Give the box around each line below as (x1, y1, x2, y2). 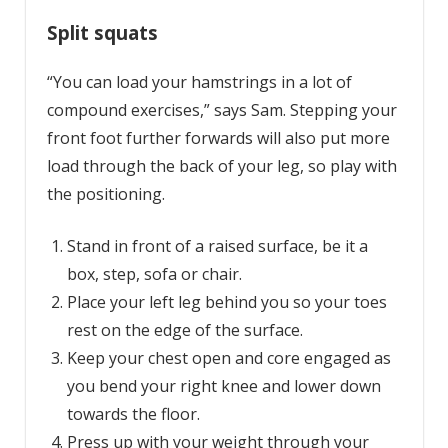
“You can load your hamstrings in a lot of (46, 70, 352, 93)
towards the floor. (66, 402, 200, 425)
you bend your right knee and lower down (66, 374, 381, 397)
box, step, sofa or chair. (66, 262, 242, 285)
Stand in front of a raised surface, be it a (66, 234, 368, 257)
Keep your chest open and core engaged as (66, 346, 391, 369)
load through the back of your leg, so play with (46, 154, 397, 177)
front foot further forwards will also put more (46, 126, 390, 149)
